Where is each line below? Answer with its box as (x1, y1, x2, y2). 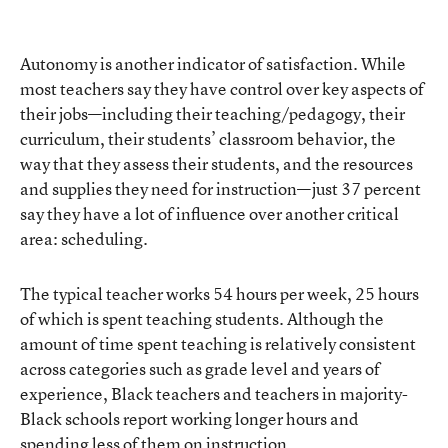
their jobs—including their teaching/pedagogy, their (20, 102, 405, 126)
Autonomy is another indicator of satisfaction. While (20, 52, 406, 76)
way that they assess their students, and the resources (20, 152, 413, 176)
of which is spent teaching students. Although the (20, 307, 384, 331)
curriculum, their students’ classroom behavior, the (20, 127, 396, 151)
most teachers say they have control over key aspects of (20, 77, 424, 101)
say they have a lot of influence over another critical (20, 202, 399, 226)
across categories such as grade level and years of (20, 357, 380, 381)
